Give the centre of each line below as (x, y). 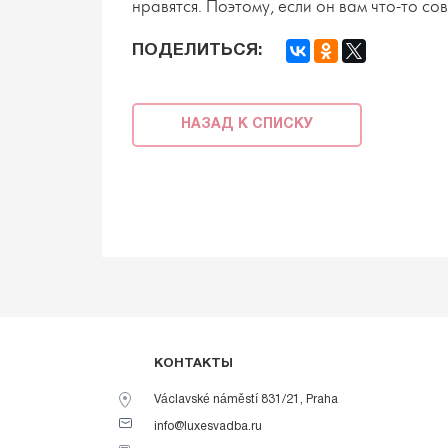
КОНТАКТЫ (193, 363)
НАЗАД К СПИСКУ (247, 124)
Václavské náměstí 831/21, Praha (246, 399)
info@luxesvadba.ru (208, 426)
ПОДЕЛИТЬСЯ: (197, 51)
